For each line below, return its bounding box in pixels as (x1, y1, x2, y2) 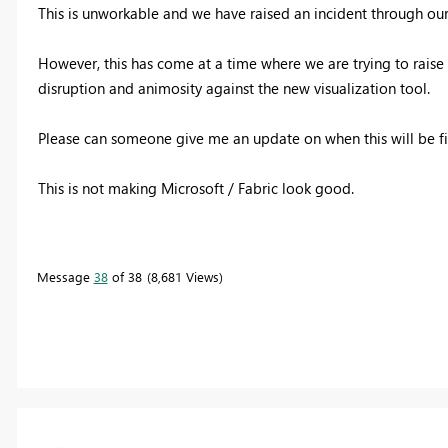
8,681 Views (150, 267, 219, 285)
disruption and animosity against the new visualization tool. (37, 77, 434, 98)
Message (36, 267, 94, 285)
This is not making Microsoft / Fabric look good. (37, 177, 354, 198)
